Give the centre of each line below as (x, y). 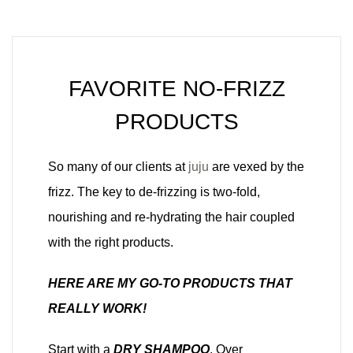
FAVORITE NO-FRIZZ (176, 88)
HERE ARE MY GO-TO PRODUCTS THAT (170, 283)
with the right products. (111, 242)
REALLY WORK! (97, 308)
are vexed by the (256, 166)
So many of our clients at (118, 166)
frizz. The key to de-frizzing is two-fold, (154, 191)
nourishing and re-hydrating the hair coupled (171, 217)
